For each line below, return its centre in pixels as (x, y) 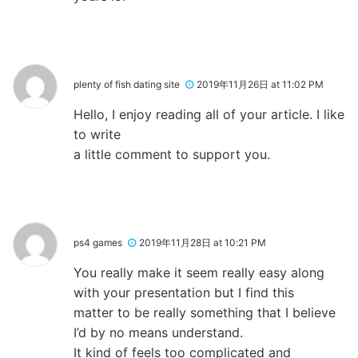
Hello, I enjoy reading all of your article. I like (209, 114)
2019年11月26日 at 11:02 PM (260, 84)
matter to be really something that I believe (205, 312)
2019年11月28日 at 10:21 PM (203, 242)
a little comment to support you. (172, 154)
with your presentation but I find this (184, 292)
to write (97, 134)
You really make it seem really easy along (199, 272)
